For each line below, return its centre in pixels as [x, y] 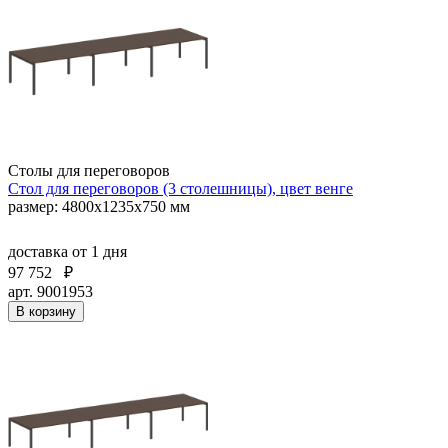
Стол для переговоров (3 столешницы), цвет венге [180, 188]
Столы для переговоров [89, 170]
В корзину [46, 311]
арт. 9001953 [50, 291]
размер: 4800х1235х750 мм [99, 206]
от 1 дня [99, 251]
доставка [40, 251]
